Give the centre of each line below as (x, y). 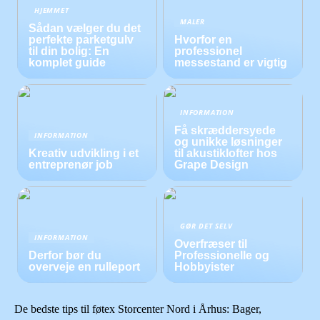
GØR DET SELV (206, 226)
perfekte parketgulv (81, 39)
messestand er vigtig (231, 62)
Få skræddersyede (225, 131)
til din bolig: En (69, 51)
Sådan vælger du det (85, 28)
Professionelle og (222, 256)
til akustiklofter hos (226, 154)
